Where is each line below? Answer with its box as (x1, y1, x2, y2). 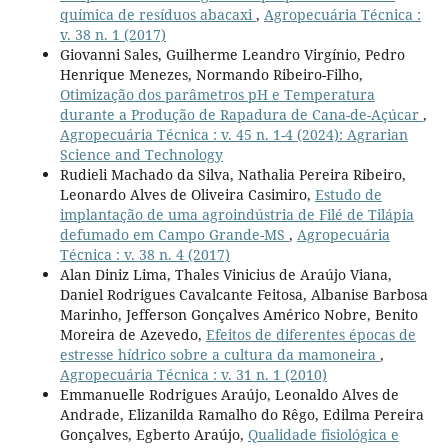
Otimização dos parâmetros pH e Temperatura (59, 85, 375, 105)
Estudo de (314, 185, 382, 205)
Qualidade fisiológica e (247, 425, 399, 445)
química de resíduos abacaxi (59, 5, 256, 25)
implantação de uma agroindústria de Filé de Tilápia (59, 205, 414, 225)
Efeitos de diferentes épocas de (205, 325, 416, 345)
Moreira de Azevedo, (59, 325, 206, 345)
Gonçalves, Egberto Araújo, (59, 425, 248, 445)
